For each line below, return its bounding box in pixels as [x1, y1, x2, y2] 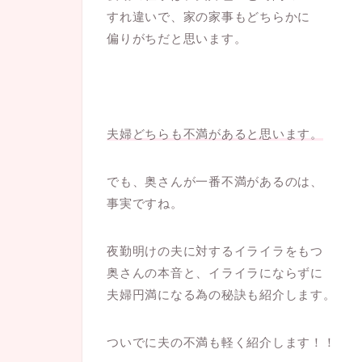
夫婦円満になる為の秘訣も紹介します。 [107, 287, 336, 301]
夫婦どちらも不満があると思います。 [107, 126, 323, 141]
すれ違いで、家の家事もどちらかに [107, 9, 311, 23]
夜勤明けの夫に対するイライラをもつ [107, 243, 323, 258]
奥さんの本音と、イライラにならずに [107, 265, 323, 280]
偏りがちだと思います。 [107, 31, 247, 45]
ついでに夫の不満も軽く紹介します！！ [107, 335, 336, 349]
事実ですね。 [107, 196, 183, 210]
